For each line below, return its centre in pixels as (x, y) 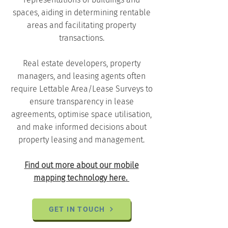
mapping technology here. (81, 178)
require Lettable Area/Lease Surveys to (81, 89)
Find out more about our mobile (81, 165)
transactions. (81, 38)
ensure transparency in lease (81, 102)
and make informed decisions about (81, 127)
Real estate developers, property (81, 63)
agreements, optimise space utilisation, (81, 114)
